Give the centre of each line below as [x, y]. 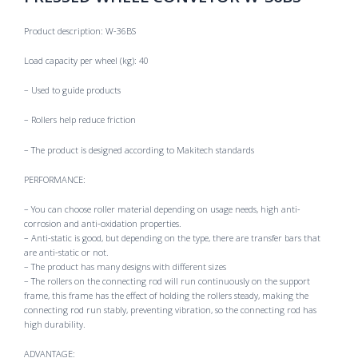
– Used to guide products [72, 90]
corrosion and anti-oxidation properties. [103, 223]
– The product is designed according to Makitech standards [139, 149]
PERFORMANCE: [55, 179]
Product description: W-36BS [80, 30]
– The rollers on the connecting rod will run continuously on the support [167, 281]
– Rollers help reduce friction [80, 120]
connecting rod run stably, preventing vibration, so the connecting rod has [170, 310]
